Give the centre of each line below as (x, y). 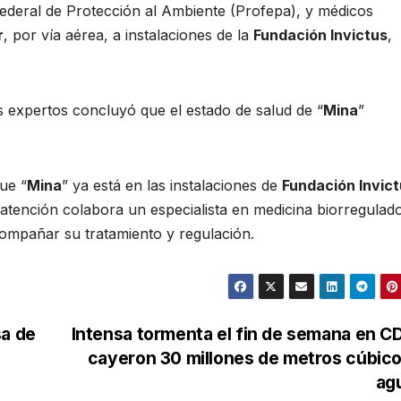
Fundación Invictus (320, 34)
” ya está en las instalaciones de (172, 185)
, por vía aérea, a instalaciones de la (128, 34)
